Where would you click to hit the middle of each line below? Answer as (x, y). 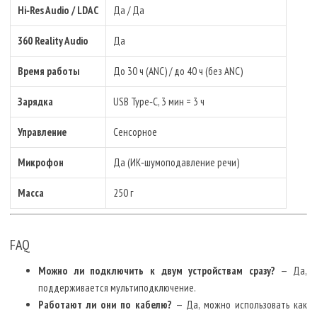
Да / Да (129, 10)
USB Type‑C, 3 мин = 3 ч (159, 101)
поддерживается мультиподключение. (117, 288)
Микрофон (41, 162)
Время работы (48, 71)
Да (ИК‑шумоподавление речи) (176, 162)
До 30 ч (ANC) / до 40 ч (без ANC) (178, 71)
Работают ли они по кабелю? (105, 305)
